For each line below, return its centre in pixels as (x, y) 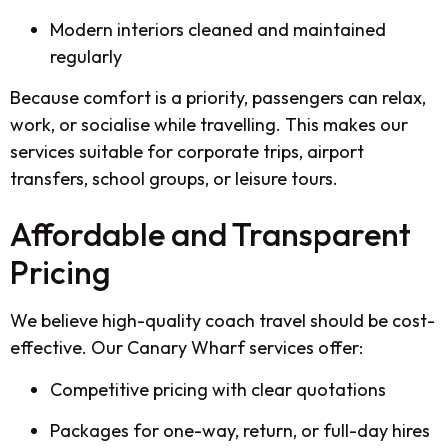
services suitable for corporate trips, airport (187, 151)
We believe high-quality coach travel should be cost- (222, 321)
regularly (86, 56)
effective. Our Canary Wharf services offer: (186, 348)
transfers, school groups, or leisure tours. (174, 178)
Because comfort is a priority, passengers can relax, (218, 97)
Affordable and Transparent (210, 234)
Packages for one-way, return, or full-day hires (240, 431)
